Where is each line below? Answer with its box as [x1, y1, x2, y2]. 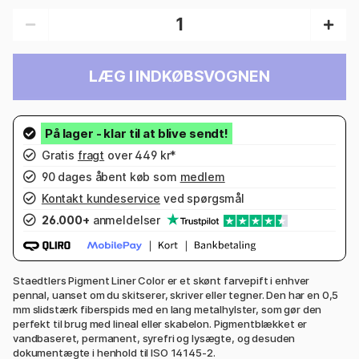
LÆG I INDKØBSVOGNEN [89, 67, 270, 87]
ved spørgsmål [160, 191, 244, 205]
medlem [179, 169, 225, 184]
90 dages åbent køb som [38, 169, 180, 184]
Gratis [38, 147, 78, 162]
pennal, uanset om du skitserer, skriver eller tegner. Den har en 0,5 [13, 288, 339, 302]
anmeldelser [89, 212, 164, 227]
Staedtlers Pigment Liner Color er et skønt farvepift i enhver [13, 274, 310, 288]
